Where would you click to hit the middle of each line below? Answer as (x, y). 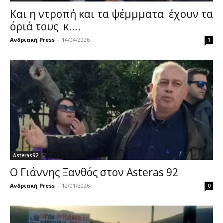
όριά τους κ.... (45, 26)
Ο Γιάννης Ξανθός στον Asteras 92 (94, 172)
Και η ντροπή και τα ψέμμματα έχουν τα (111, 14)
